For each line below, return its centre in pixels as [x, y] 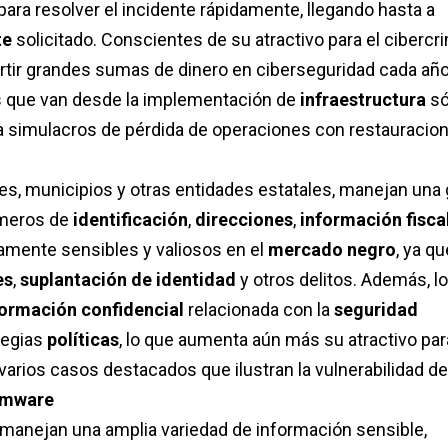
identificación [130, 220]
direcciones [244, 220]
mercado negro [332, 250]
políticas [83, 340]
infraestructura [365, 100]
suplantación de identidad [130, 280]
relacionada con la [261, 310]
